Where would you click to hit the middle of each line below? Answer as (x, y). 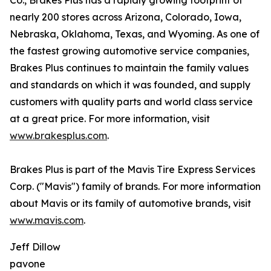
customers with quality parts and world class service (131, 102)
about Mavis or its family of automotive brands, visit (130, 204)
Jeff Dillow (35, 247)
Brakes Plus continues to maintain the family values (129, 68)
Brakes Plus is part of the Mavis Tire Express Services (132, 170)
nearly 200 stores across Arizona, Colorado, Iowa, (126, 17)
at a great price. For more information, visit (110, 119)
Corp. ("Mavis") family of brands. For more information (135, 187)
